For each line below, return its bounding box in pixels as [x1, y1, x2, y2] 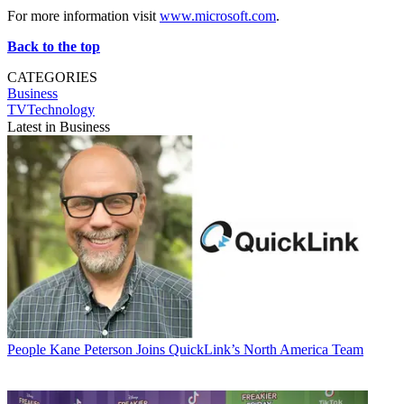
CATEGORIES [7, 69, 97, 85]
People [7, 341, 46, 357]
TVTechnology [7, 101, 95, 117]
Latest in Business [7, 118, 110, 134]
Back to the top [7, 38, 100, 54]
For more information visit [7, 7, 160, 23]
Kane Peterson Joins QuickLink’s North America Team [50, 341, 363, 357]
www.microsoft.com [160, 7, 276, 23]
